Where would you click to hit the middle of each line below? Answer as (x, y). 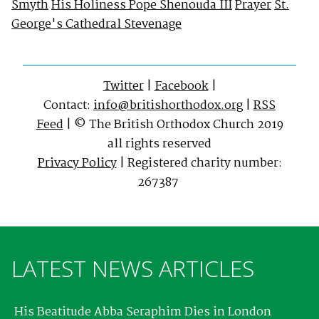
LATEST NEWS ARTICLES (133, 268)
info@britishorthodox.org (168, 105)
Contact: (68, 105)
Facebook (181, 86)
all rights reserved (159, 144)
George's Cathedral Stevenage (96, 24)
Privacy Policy (77, 163)
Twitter (123, 86)
